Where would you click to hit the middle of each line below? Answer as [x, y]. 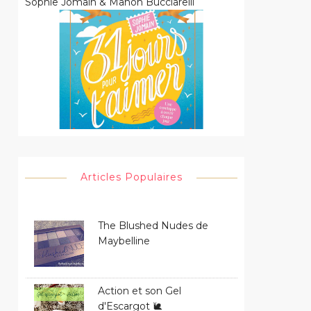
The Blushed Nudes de [153, 225]
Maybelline [124, 241]
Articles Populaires [131, 177]
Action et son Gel [140, 291]
